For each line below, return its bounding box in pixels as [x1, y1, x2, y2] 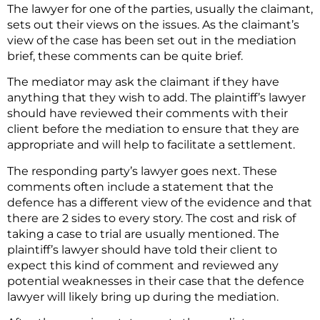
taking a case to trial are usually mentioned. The [7, 226, 279, 241]
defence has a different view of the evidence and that [7, 195, 312, 209]
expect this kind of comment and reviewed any [7, 258, 279, 272]
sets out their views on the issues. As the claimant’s [7, 17, 299, 31]
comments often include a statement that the [7, 179, 274, 194]
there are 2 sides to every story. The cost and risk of [7, 211, 296, 225]
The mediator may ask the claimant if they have [7, 75, 279, 89]
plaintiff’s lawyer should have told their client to [7, 242, 277, 256]
